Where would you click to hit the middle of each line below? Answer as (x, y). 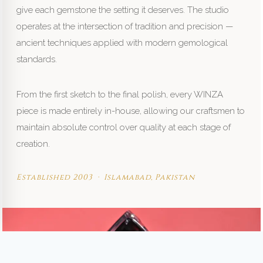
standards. (37, 59)
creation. (33, 144)
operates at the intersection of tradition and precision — (125, 26)
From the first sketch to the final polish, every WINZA (120, 94)
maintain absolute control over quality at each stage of (124, 127)
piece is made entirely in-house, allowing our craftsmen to (131, 111)
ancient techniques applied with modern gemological (122, 43)
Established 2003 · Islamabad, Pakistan (106, 177)
